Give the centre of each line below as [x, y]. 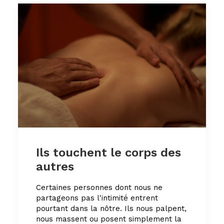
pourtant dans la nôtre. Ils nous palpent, [111, 209]
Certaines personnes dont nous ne [99, 188]
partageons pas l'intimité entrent [97, 198]
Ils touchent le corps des [108, 153]
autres [55, 167]
